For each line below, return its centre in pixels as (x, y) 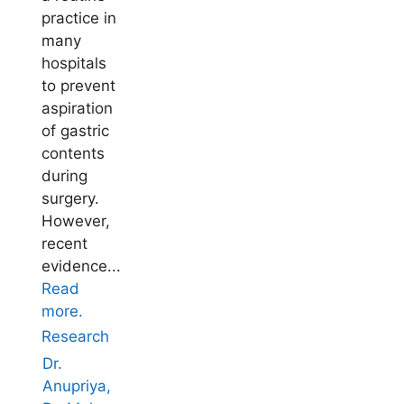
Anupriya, (76, 386)
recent (64, 244)
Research (75, 337)
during (64, 176)
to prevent (78, 86)
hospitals (73, 64)
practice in (78, 18)
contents (73, 154)
